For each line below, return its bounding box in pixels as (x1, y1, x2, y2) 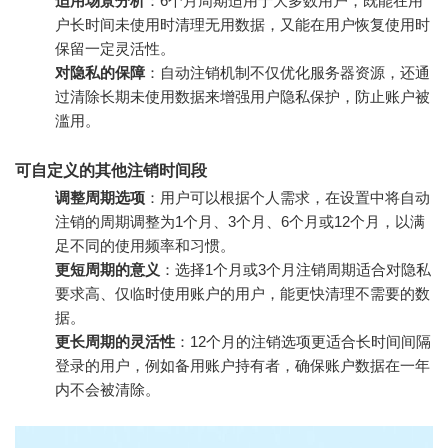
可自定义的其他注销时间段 (15, 162, 207, 179)
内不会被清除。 (55, 381, 160, 398)
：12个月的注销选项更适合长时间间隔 (175, 333, 431, 350)
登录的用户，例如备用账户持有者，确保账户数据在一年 (55, 357, 430, 374)
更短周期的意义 (55, 261, 160, 278)
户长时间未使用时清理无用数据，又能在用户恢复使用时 (55, 16, 430, 33)
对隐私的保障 (55, 64, 145, 81)
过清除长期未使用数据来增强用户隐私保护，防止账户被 (55, 88, 430, 105)
